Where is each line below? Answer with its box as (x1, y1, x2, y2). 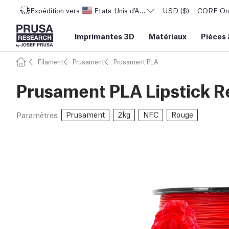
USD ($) (163, 6, 189, 15)
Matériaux (149, 31, 187, 41)
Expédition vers (30, 6, 80, 15)
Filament (38, 57, 63, 66)
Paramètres (16, 109, 58, 120)
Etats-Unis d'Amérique (94, 6, 165, 15)
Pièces (201, 31, 226, 41)
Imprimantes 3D (75, 31, 134, 41)
